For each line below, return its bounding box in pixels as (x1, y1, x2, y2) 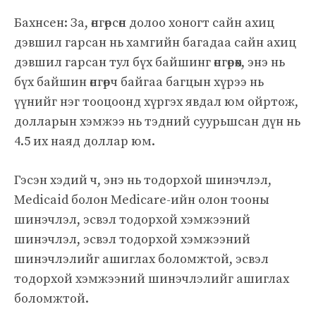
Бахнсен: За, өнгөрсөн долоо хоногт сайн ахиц (14, 14, 274, 31)
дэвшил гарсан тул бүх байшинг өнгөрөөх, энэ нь (14, 54, 285, 71)
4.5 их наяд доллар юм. (14, 133, 155, 150)
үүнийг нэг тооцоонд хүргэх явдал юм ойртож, (14, 93, 298, 110)
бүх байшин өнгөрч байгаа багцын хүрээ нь (14, 73, 264, 90)
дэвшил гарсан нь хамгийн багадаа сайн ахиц (14, 34, 296, 51)
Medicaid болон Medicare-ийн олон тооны (14, 191, 269, 208)
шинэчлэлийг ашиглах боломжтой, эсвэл (14, 250, 269, 267)
